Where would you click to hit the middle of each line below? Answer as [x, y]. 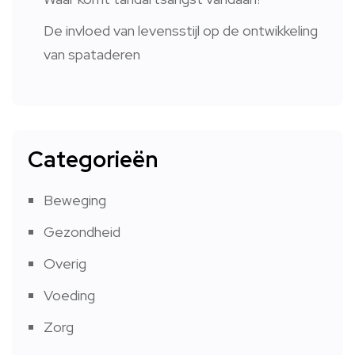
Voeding [69, 296]
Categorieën [93, 160]
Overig [65, 264]
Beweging [75, 200]
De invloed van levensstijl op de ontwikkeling [181, 31]
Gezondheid [82, 232]
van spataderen [92, 55]
